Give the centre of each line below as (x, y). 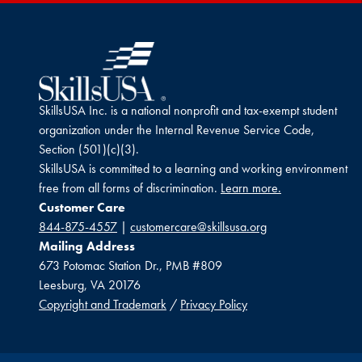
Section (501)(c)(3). (89, 149)
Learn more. (251, 188)
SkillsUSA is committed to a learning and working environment (193, 169)
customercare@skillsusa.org (198, 227)
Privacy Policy (214, 305)
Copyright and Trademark (103, 305)
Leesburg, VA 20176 (90, 285)
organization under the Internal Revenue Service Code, (177, 130)
